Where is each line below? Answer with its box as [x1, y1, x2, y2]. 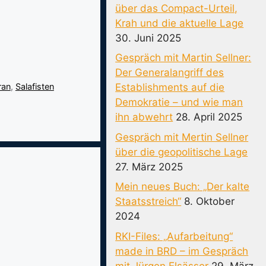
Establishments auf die [115, 81, 225, 93]
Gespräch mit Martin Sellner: [115, 52, 252, 64]
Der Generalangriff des [115, 66, 224, 78]
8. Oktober [184, 195, 235, 207]
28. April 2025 [176, 111, 243, 123]
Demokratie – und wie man [115, 96, 243, 108]
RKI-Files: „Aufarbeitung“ [115, 230, 233, 242]
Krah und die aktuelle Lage [115, 17, 244, 29]
